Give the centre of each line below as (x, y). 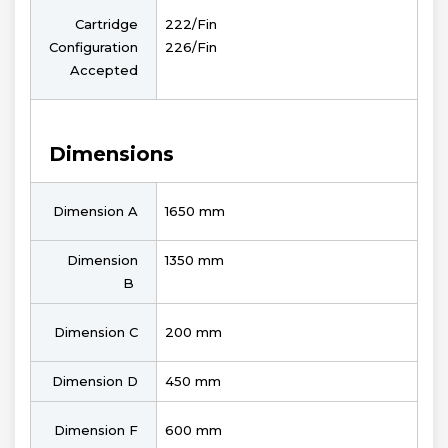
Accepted (104, 70)
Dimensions (111, 154)
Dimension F (96, 430)
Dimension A (95, 211)
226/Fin (191, 47)
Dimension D (95, 381)
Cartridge (106, 24)
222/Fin (191, 24)
